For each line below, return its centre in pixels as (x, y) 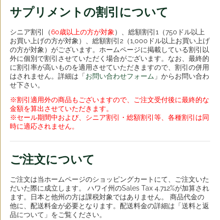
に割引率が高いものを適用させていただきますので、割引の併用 (110, 68)
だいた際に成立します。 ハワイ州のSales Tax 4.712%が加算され (110, 188)
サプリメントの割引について (89, 12)
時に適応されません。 (44, 126)
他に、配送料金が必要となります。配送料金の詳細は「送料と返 (110, 206)
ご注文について (52, 160)
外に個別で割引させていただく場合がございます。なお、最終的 (110, 59)
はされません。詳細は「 (48, 76)
